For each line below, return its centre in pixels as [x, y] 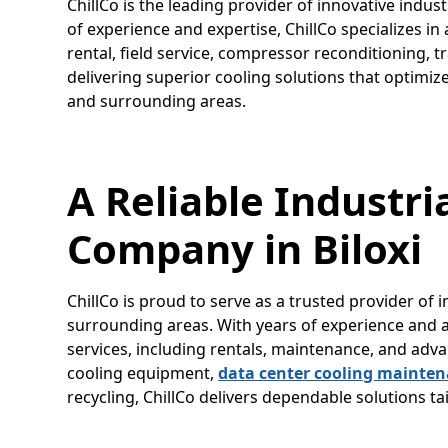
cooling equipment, [143, 372]
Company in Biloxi [245, 248]
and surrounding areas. [157, 100]
